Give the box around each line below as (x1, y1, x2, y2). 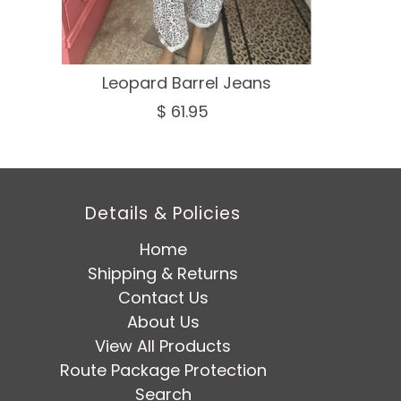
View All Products (95, 335, 232, 358)
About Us (126, 311, 200, 334)
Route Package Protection (59, 359, 267, 382)
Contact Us (117, 286, 209, 310)
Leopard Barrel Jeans (101, 72, 271, 95)
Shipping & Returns (88, 262, 239, 286)
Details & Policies (85, 201, 242, 226)
